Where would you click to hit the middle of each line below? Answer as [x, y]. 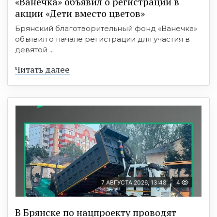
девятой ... [34, 50]
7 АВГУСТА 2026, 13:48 [134, 182]
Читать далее [42, 69]
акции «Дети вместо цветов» [80, 13]
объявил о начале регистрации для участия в [102, 39]
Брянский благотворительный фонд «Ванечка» [106, 28]
